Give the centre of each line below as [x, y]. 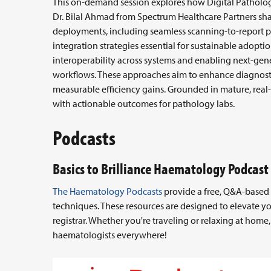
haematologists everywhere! [111, 235]
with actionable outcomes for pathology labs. [144, 103]
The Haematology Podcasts [107, 191]
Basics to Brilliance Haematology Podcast [161, 168]
